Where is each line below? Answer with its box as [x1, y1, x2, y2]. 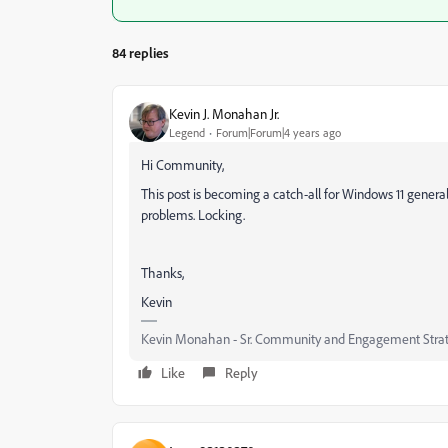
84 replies [112, 44, 169, 61]
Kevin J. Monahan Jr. [169, 104, 279, 122]
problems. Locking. [141, 206, 245, 223]
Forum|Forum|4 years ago [216, 124, 341, 140]
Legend [169, 124, 205, 140]
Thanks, [141, 264, 184, 281]
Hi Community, [141, 156, 224, 173]
